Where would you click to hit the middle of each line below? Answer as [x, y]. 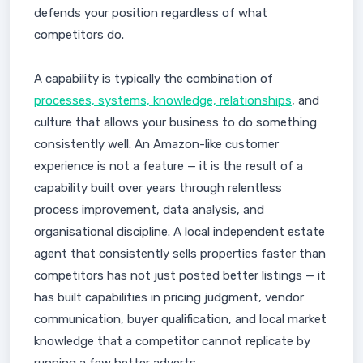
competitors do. [79, 35]
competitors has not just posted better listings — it [180, 275]
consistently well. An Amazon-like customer [156, 144]
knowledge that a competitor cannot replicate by [172, 341]
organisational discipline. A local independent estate [179, 232]
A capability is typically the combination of [154, 79]
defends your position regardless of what [151, 13]
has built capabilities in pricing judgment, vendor [169, 297]
